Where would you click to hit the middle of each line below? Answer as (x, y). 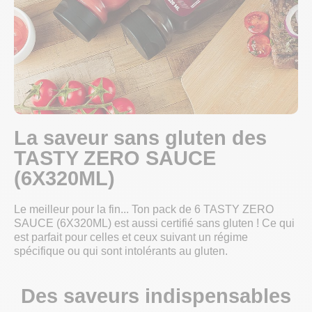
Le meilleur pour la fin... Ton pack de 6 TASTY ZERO (144, 210)
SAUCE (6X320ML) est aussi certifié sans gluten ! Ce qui (154, 224)
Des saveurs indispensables (156, 296)
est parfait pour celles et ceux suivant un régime (131, 237)
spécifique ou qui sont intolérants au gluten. (121, 251)
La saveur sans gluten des (140, 138)
